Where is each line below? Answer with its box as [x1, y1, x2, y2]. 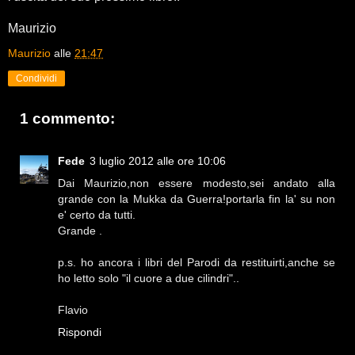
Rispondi [58, 326, 101, 339]
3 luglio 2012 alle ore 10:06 [90, 155, 226, 168]
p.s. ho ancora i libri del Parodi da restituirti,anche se [58, 256, 335, 269]
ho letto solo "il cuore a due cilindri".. [58, 272, 239, 285]
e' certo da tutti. [58, 208, 136, 222]
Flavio [58, 303, 88, 317]
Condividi [16, 72, 57, 84]
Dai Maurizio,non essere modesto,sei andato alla [58, 177, 335, 190]
